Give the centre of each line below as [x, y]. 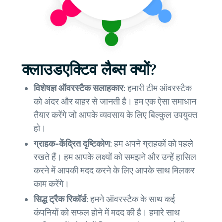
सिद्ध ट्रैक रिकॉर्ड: [62, 199]
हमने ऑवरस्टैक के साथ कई [133, 199]
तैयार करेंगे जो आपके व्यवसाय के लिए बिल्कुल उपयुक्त [115, 115]
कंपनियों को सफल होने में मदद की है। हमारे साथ [107, 213]
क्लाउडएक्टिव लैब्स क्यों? [89, 70]
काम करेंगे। [52, 184]
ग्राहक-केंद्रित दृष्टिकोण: [74, 144]
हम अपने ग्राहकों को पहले [154, 144]
